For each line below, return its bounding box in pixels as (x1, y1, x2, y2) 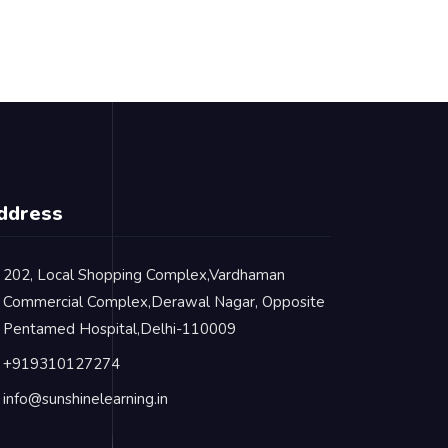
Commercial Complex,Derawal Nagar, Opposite (3, 292, 325, 312)
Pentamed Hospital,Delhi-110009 (3, 319, 236, 339)
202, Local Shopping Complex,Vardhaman (3, 265, 285, 285)
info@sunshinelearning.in (3, 389, 168, 409)
